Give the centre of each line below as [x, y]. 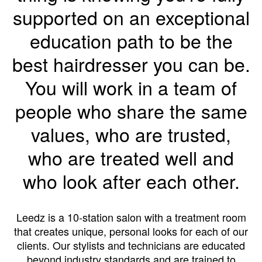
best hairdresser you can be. [131, 64]
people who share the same [131, 111]
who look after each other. [131, 181]
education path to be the [131, 41]
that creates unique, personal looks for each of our [131, 231]
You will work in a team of [131, 87]
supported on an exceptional [131, 17]
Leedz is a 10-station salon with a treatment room [131, 217]
